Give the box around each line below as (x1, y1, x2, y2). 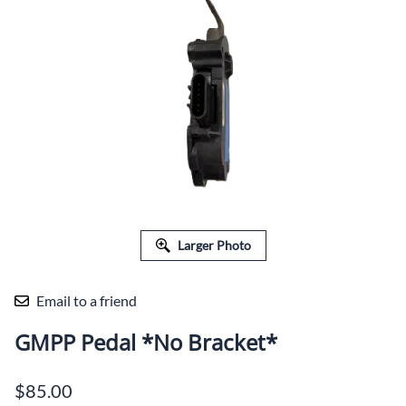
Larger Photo (177, 237, 251, 254)
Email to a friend (36, 292, 137, 310)
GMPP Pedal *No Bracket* (14, 327, 277, 358)
